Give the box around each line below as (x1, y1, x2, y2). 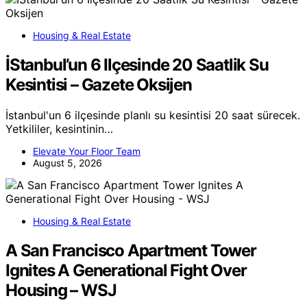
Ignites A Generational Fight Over (5, 260, 247, 280)
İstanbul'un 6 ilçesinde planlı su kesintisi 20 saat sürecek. (5, 108, 300, 122)
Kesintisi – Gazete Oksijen (5, 75, 192, 95)
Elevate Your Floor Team (33, 145, 140, 157)
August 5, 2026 (33, 156, 102, 169)
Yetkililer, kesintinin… (5, 121, 113, 136)
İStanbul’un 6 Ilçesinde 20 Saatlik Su (5, 55, 269, 75)
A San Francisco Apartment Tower (5, 240, 256, 260)
